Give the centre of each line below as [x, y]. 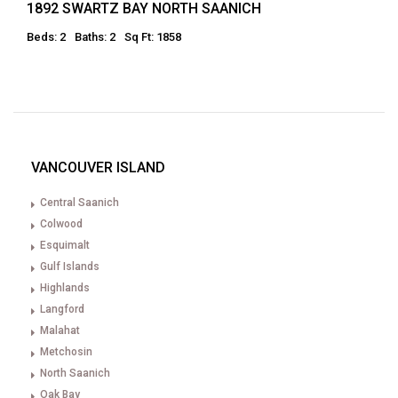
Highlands [65, 288]
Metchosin [66, 352]
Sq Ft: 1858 [153, 37]
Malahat [60, 330]
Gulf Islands [70, 267]
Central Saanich [80, 203]
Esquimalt [65, 245]
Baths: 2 [95, 37]
